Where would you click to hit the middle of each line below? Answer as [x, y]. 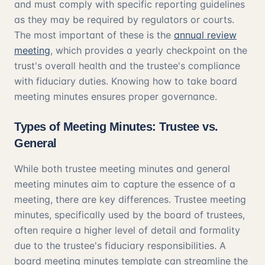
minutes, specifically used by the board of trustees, [130, 215]
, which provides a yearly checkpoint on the [149, 50]
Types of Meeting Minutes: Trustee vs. [116, 127]
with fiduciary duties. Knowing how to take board [126, 81]
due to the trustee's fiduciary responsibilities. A [120, 245]
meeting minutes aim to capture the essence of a [125, 184]
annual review [205, 35]
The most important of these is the [94, 35]
